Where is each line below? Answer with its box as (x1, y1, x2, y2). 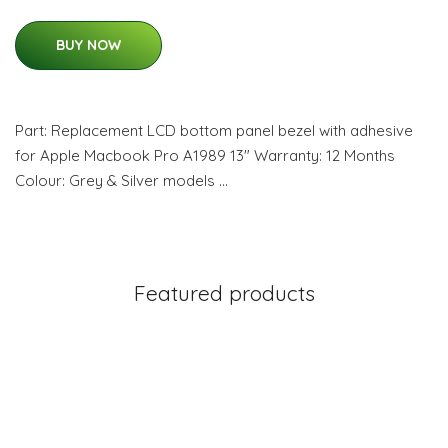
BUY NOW (56, 36, 121, 54)
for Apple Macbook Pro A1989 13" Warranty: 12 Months (15, 146, 395, 165)
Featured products (133, 280, 315, 306)
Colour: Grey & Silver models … (15, 171, 228, 190)
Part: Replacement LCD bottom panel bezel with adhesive (15, 121, 413, 140)
